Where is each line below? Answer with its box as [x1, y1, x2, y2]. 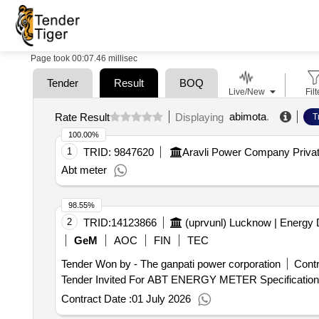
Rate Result [54, 110, 110, 123]
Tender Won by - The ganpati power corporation [61, 258, 281, 270]
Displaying [174, 110, 229, 123]
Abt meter [61, 164, 107, 176]
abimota [229, 110, 266, 122]
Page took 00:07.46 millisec [31, 53, 137, 63]
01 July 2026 [131, 293, 191, 305]
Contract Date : [61, 293, 132, 305]
